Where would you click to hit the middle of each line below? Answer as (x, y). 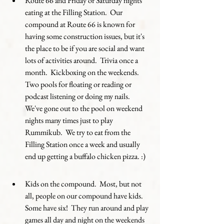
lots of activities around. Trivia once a (82, 60)
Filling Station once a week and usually (83, 144)
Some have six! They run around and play (87, 207)
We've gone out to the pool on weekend (84, 108)
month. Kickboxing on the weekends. (83, 72)
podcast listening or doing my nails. (79, 96)
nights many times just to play (70, 120)
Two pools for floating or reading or (79, 84)
